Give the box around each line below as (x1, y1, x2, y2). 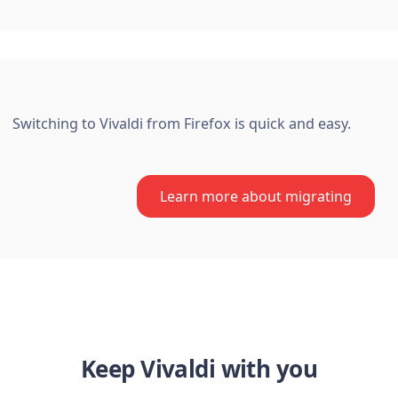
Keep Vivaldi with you (81, 353, 317, 386)
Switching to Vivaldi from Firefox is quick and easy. (12, 114, 351, 134)
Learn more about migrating (160, 187, 352, 207)
